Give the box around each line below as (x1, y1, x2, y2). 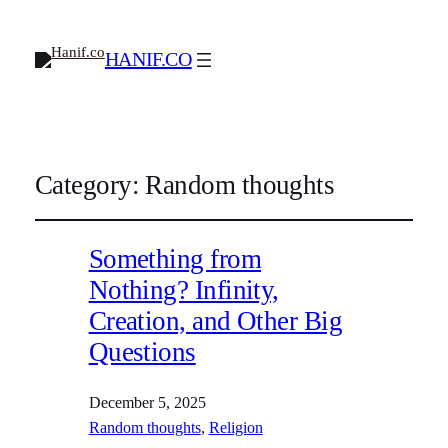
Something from (88, 243, 262, 274)
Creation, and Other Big (88, 305, 343, 336)
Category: (34, 169, 146, 200)
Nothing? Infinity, (88, 274, 279, 305)
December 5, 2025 (88, 394, 206, 412)
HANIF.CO (104, 48, 192, 71)
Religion (208, 419, 263, 437)
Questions (88, 336, 196, 367)
